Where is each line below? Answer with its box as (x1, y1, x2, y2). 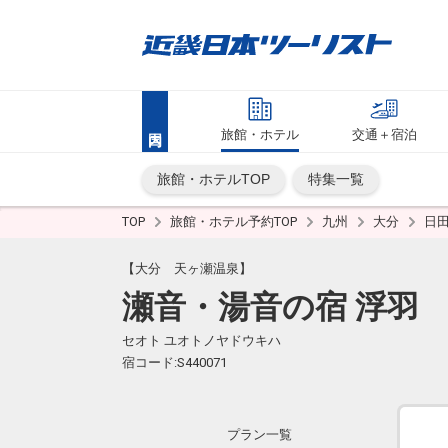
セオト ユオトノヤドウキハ (122, 333, 281, 348)
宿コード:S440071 (122, 355, 227, 370)
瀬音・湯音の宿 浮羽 (122, 288, 419, 326)
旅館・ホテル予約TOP (170, 214, 300, 229)
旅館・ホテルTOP (157, 171, 270, 187)
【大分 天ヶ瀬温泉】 (122, 261, 252, 276)
